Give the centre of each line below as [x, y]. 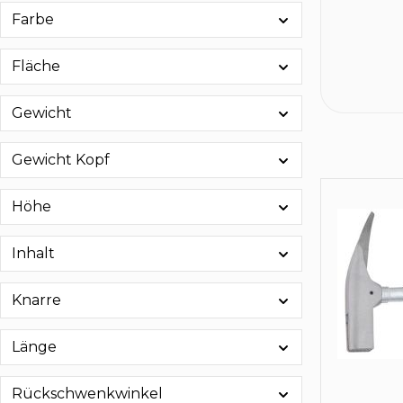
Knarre [36, 300]
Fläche [36, 66]
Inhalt [33, 253]
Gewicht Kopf [61, 160]
